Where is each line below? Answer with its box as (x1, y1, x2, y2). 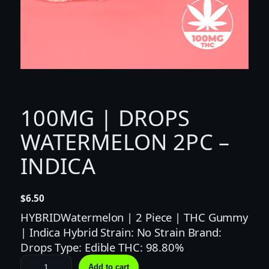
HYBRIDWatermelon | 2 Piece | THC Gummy (20, 209, 249, 225)
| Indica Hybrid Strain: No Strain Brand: (20, 224, 222, 240)
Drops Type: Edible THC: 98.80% (20, 239, 184, 255)
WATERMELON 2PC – (20, 126, 230, 157)
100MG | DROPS (20, 102, 190, 133)
